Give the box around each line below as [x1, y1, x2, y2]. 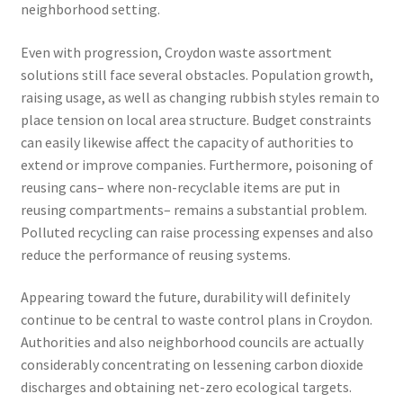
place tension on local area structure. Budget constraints [20, 110, 372, 129]
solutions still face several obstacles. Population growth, [20, 65, 373, 84]
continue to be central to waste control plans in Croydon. [20, 310, 372, 329]
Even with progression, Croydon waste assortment [20, 42, 332, 61]
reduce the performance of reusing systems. [20, 245, 291, 264]
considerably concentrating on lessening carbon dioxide [20, 355, 363, 374]
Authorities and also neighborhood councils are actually [20, 333, 363, 352]
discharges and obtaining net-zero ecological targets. [20, 378, 352, 397]
